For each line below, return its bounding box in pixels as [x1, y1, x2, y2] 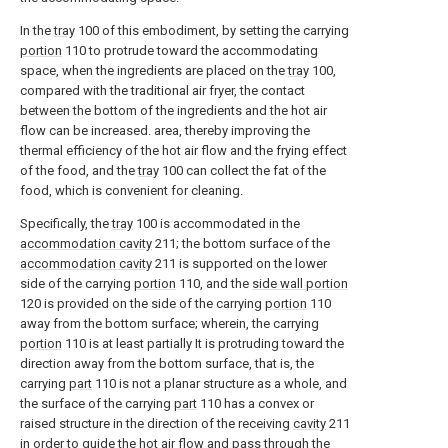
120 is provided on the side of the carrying [20, 296, 265, 311]
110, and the [176, 276, 252, 291]
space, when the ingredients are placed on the [20, 63, 288, 78]
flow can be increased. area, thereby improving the [20, 123, 310, 138]
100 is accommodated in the [133, 216, 300, 231]
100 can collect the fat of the [159, 163, 326, 178]
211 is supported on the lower [152, 256, 327, 271]
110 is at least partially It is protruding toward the [62, 336, 344, 351]
